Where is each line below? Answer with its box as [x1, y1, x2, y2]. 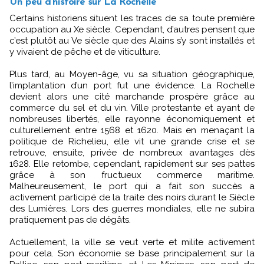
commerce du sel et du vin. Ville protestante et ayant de [9, 103, 255, 114]
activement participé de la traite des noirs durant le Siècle [9, 192, 255, 203]
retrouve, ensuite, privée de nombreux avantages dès [9, 147, 255, 159]
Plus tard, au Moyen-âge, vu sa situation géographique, [9, 69, 255, 80]
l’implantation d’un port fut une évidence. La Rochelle [9, 80, 255, 91]
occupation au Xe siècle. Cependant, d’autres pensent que [9, 24, 255, 35]
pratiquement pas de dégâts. [9, 214, 131, 226]
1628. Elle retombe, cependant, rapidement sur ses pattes [9, 159, 255, 170]
